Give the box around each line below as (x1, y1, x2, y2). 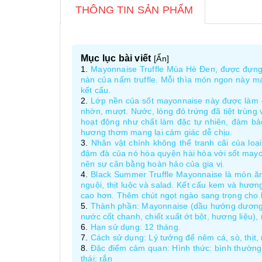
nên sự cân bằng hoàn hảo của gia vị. (81, 159, 225, 169)
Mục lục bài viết (81, 53, 151, 64)
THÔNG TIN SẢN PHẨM (75, 4, 194, 16)
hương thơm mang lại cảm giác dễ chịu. (81, 127, 233, 137)
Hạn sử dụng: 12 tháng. (90, 222, 181, 232)
